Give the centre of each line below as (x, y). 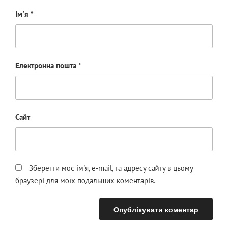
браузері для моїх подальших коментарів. (85, 181)
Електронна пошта (47, 66)
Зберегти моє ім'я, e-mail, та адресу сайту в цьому (111, 168)
